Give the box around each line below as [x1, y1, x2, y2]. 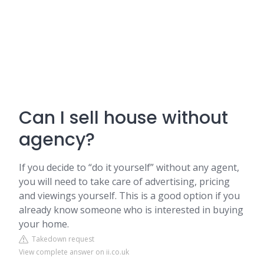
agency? [19, 127, 95, 152]
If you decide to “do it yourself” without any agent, [19, 161, 239, 174]
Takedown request [28, 234, 94, 244]
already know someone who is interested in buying [19, 203, 243, 216]
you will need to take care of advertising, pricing [19, 175, 230, 188]
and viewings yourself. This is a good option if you [19, 189, 240, 202]
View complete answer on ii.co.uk [19, 247, 129, 257]
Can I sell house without [19, 105, 228, 130]
